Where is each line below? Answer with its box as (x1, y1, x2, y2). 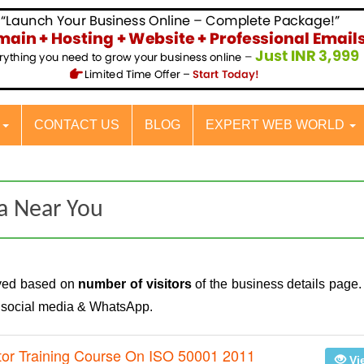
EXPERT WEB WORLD (206, 118, 348, 132)
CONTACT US (34, 118, 119, 132)
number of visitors (78, 277, 192, 292)
